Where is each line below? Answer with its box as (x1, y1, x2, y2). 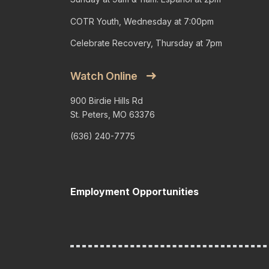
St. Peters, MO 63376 (70, 109, 155, 119)
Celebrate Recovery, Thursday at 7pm (70, 38, 222, 48)
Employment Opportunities (70, 185, 199, 198)
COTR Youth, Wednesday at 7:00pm (70, 16, 214, 26)
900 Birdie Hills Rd (70, 95, 143, 106)
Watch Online (70, 69, 138, 82)
